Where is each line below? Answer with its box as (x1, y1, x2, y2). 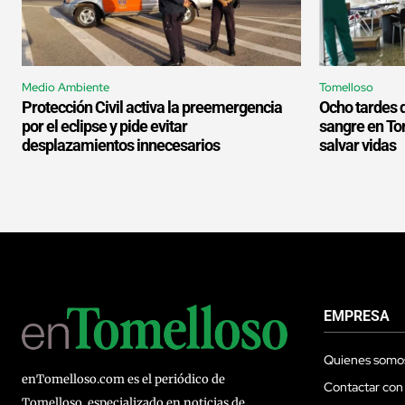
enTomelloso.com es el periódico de (22, 372, 225, 388)
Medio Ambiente (22, 80, 109, 96)
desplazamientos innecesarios (22, 136, 220, 155)
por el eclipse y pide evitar (22, 117, 187, 137)
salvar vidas (319, 136, 396, 155)
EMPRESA (324, 307, 390, 325)
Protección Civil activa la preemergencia (22, 98, 282, 118)
